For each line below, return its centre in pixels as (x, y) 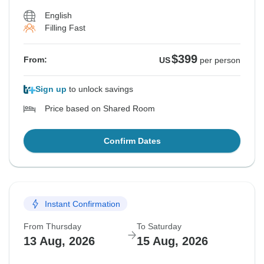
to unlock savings (100, 89)
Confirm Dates (132, 141)
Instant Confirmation (82, 204)
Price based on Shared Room (100, 109)
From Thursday (52, 227)
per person (220, 60)
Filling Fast (65, 28)
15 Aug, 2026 (172, 241)
